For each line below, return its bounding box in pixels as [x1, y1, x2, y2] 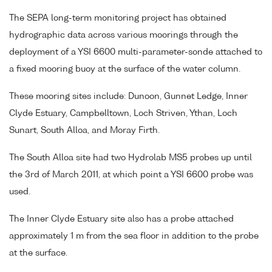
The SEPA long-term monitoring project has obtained [9, 14, 226, 23]
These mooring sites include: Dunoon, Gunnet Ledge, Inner [9, 92, 248, 101]
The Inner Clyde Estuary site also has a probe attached [9, 214, 234, 223]
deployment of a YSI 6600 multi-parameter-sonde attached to [9, 48, 262, 57]
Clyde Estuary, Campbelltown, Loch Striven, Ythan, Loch [9, 109, 237, 118]
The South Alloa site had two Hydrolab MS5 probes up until [9, 154, 252, 163]
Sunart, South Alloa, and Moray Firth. [9, 126, 160, 135]
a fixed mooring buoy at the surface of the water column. [9, 65, 240, 74]
